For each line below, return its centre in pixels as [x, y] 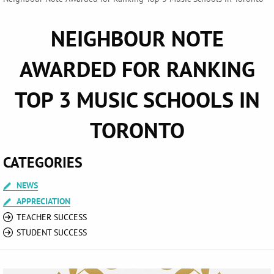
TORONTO [137, 130]
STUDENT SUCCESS [52, 232]
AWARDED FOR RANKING [137, 69]
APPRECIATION [43, 201]
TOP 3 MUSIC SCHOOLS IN [137, 100]
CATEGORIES [43, 162]
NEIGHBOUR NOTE [137, 39]
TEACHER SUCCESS [52, 217]
